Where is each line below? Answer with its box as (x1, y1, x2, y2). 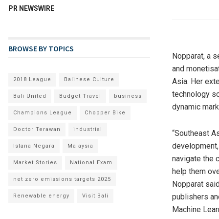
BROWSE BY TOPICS (8, 43, 74, 53)
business (114, 92, 142, 99)
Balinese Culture (64, 76, 114, 83)
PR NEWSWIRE (8, 4, 54, 12)
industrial (73, 126, 102, 132)
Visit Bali (82, 192, 109, 199)
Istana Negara (13, 142, 55, 149)
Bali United (13, 92, 46, 99)
